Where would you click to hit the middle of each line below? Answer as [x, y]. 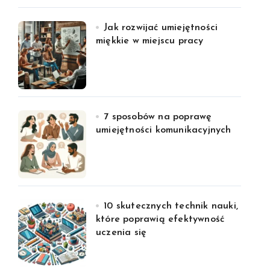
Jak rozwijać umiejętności [161, 28]
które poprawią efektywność [160, 219]
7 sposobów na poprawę [158, 117]
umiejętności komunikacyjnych [164, 130]
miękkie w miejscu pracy [150, 41]
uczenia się [121, 233]
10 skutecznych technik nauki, [171, 206]
